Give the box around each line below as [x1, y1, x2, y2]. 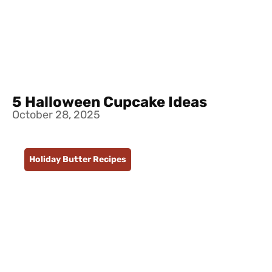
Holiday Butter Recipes [29, 155, 126, 165]
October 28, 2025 [12, 109, 100, 121]
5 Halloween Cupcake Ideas [12, 95, 207, 110]
